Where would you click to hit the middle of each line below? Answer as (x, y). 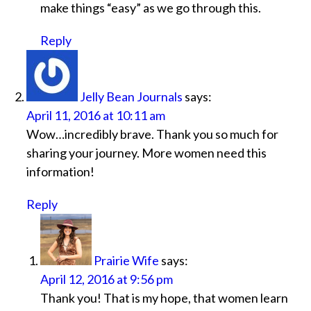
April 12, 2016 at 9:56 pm (106, 279)
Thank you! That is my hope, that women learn (164, 298)
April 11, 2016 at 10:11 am (95, 116)
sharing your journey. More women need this (146, 153)
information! (60, 172)
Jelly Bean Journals (131, 97)
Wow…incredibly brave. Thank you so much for (152, 134)
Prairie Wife (126, 261)
